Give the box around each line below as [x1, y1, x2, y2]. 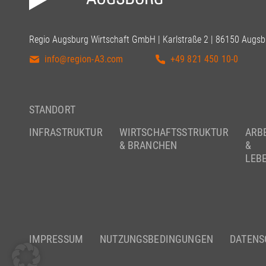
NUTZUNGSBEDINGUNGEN [100, 233, 214, 246]
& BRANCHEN [119, 139, 178, 152]
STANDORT [28, 103, 75, 116]
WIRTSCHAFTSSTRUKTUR [119, 126, 229, 139]
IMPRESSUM [28, 233, 84, 246]
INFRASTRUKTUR [28, 126, 103, 139]
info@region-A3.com [44, 53, 123, 65]
